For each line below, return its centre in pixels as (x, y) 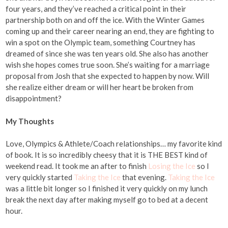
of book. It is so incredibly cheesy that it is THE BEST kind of (107, 155)
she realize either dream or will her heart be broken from (100, 87)
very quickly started (40, 177)
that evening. (145, 177)
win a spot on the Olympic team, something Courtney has (101, 42)
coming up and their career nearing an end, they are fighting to (110, 31)
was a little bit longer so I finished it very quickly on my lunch (107, 189)
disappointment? (35, 98)
